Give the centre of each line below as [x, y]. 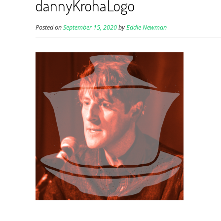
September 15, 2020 [90, 27]
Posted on [49, 27]
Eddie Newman [147, 27]
